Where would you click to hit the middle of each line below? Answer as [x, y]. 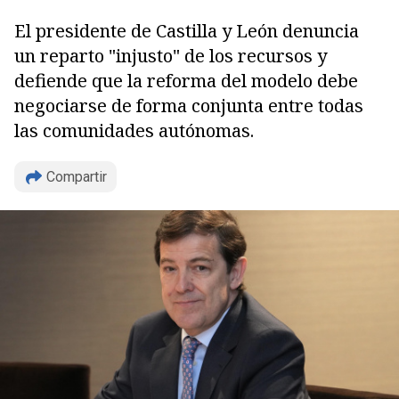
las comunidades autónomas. [134, 130]
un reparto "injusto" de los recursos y [171, 56]
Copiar [75, 158]
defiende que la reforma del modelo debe [186, 81]
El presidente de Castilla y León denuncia [187, 31]
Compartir [77, 177]
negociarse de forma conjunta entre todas [189, 106]
